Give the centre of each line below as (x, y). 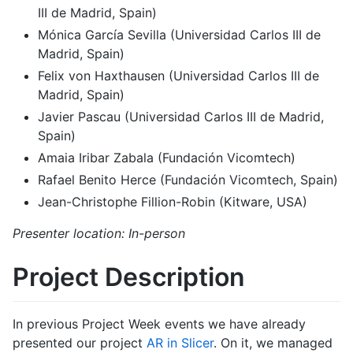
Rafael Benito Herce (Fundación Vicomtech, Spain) (188, 180)
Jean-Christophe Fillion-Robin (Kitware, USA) (173, 202)
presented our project (80, 342)
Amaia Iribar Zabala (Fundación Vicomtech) (167, 158)
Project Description (129, 277)
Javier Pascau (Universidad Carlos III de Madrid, (181, 117)
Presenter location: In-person (99, 234)
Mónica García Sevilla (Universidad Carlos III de (179, 35)
